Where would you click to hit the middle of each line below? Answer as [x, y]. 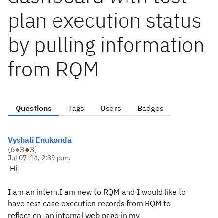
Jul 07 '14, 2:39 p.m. [39, 158]
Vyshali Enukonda [40, 140]
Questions [34, 108]
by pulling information [106, 45]
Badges [150, 108]
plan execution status [105, 20]
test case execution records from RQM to [98, 203]
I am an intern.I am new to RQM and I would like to [97, 192]
